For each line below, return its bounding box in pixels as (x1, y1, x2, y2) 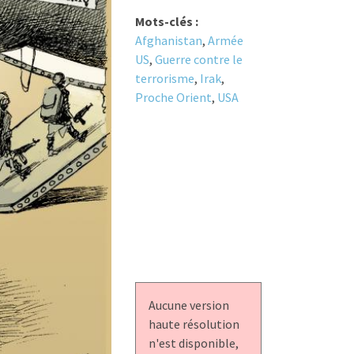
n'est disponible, (148, 335, 239, 352)
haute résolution (148, 316, 239, 333)
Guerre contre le (154, 51, 243, 67)
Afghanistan (134, 32, 202, 48)
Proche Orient (134, 88, 212, 105)
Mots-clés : (134, 13, 198, 29)
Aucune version (148, 297, 229, 314)
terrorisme (134, 70, 194, 86)
